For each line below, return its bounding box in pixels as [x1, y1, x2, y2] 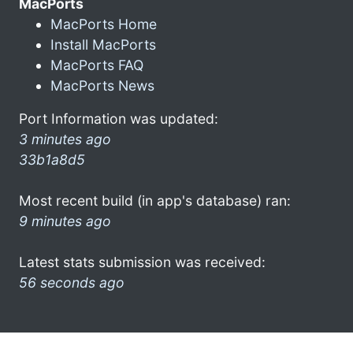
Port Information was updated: [19, 110, 218, 127]
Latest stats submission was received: [19, 253, 266, 270]
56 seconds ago [19, 273, 124, 291]
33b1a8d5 [19, 150, 85, 168]
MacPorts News [50, 76, 154, 94]
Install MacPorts [50, 35, 156, 53]
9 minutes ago [19, 212, 111, 229]
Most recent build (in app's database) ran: [19, 191, 291, 209]
